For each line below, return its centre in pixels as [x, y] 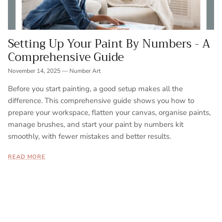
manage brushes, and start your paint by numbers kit [96, 125]
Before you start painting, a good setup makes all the [95, 89]
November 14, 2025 [34, 71]
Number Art [85, 71]
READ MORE [27, 157]
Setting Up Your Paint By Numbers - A [109, 44]
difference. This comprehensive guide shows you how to [101, 101]
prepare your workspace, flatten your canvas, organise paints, [109, 113]
